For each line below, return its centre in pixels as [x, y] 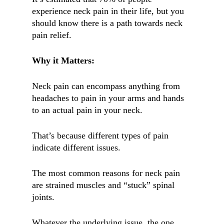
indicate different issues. [76, 147]
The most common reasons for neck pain [106, 173]
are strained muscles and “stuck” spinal [103, 185]
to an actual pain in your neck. [87, 110]
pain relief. [52, 35]
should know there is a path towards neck [107, 23]
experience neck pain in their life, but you [108, 11]
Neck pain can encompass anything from [106, 86]
